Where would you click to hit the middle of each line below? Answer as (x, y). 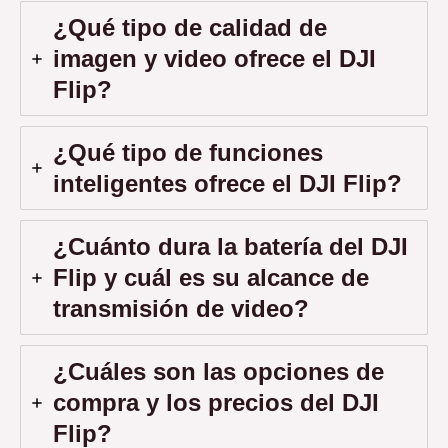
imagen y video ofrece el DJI (214, 59)
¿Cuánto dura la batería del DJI (230, 247)
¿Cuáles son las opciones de (218, 372)
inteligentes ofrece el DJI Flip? (227, 184)
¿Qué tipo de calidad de (190, 28)
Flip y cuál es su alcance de (211, 278)
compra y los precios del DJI (216, 403)
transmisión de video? (181, 309)
